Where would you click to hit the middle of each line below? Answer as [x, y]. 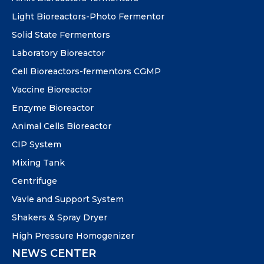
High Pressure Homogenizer [73, 236]
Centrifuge [34, 181]
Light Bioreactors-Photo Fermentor [88, 17]
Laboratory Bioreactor [58, 53]
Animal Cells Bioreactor [62, 126]
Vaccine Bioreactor [52, 90]
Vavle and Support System [68, 199]
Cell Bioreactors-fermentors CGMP [86, 72]
